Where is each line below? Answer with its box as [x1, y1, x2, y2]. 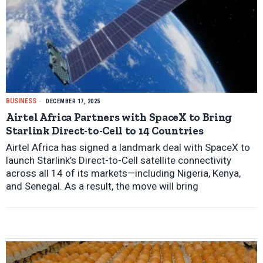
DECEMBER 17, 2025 [44, 97, 100, 104]
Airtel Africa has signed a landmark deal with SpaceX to [6, 141, 250, 153]
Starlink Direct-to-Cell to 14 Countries [6, 123, 204, 137]
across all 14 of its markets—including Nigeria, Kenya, [6, 167, 241, 179]
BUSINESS [6, 96, 36, 105]
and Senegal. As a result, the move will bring [6, 180, 198, 192]
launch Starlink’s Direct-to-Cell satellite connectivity [6, 154, 231, 166]
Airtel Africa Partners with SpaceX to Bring [6, 110, 232, 124]
